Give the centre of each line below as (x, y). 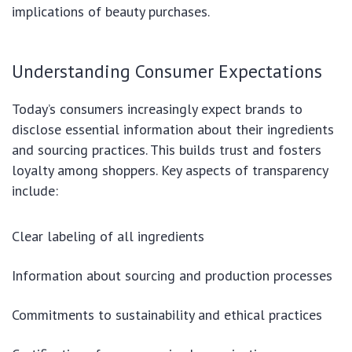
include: (35, 190)
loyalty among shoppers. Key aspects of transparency (170, 170)
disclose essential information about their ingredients (173, 129)
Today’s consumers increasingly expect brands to (157, 108)
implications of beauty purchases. (111, 11)
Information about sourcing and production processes (172, 275)
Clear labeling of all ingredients (108, 236)
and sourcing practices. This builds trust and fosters (167, 149)
